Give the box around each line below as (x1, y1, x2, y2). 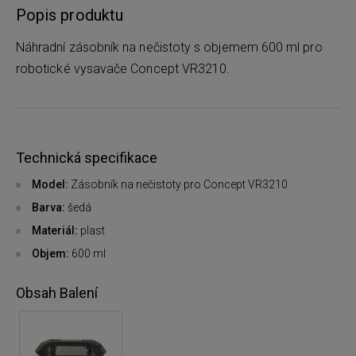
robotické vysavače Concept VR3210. (16, 60, 230, 76)
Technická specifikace (16, 149, 157, 166)
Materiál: (32, 223, 78, 237)
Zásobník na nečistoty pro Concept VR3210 (71, 177, 288, 191)
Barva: (32, 200, 65, 214)
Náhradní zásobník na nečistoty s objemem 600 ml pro (16, 39, 323, 55)
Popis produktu (16, 5, 123, 25)
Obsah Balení (16, 284, 98, 301)
